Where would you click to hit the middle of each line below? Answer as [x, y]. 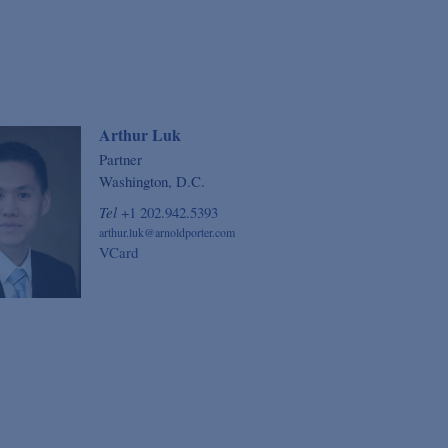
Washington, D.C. [151, 181]
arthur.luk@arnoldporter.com [166, 232]
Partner [120, 159]
